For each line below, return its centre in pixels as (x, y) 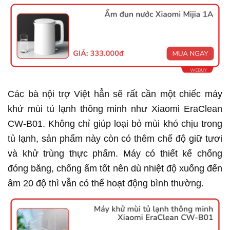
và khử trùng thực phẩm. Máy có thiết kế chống (115, 154)
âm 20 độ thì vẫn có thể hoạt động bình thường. (107, 184)
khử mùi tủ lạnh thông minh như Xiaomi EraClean (115, 109)
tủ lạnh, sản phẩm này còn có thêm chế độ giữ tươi (115, 139)
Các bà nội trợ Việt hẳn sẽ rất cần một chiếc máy (115, 94)
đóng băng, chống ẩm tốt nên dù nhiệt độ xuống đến (115, 169)
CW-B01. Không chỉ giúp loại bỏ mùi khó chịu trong (115, 124)
